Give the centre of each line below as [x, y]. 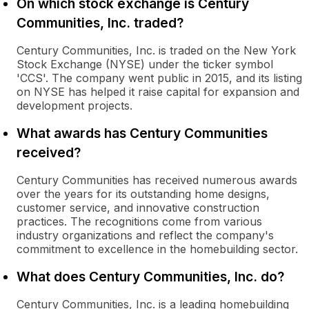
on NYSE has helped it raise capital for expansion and [158, 92]
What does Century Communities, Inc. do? [150, 277]
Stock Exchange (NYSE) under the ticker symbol [145, 64]
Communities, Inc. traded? [100, 23]
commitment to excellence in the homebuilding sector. [157, 249]
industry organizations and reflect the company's [145, 235]
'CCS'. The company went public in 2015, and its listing [159, 78]
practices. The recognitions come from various [139, 221]
